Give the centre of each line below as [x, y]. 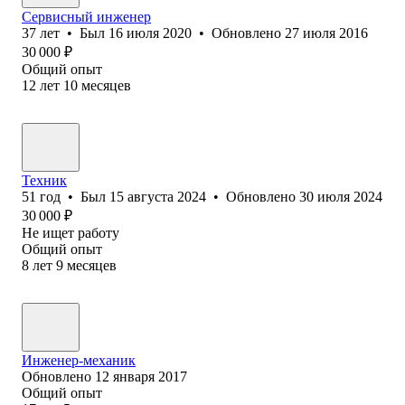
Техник [44, 180]
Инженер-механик [79, 360]
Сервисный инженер [86, 16]
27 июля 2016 [326, 33]
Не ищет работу [71, 232]
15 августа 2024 [158, 196]
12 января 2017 [141, 376]
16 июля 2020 [150, 33]
